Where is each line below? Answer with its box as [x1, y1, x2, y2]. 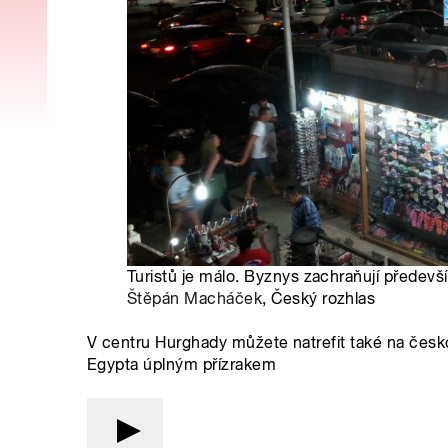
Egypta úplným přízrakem [87, 354, 277, 374]
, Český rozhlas [262, 288, 376, 308]
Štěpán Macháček [127, 288, 263, 308]
